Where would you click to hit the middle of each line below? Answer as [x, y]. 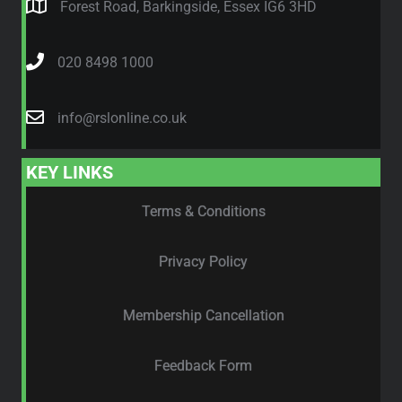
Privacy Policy [203, 262]
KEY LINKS [70, 173]
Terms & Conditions [203, 212]
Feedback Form [203, 366]
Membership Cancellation [203, 316]
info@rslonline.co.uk [122, 118]
